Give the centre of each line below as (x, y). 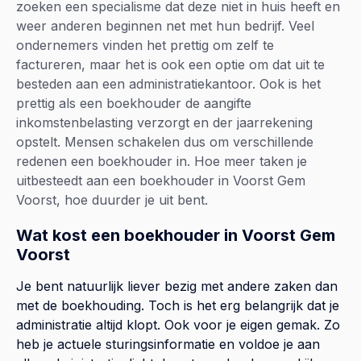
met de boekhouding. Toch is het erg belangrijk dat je (178, 306)
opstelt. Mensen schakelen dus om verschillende (165, 142)
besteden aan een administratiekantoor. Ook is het (168, 84)
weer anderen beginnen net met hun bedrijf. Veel (165, 26)
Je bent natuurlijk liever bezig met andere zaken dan (177, 286)
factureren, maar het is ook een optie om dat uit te (170, 65)
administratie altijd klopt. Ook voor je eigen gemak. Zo (178, 325)
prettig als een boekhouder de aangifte (134, 104)
